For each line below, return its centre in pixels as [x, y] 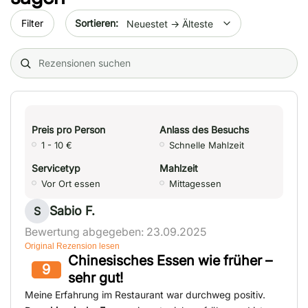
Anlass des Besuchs [204, 130]
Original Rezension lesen [72, 246]
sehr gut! [95, 278]
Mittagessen [195, 184]
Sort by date [96, 17]
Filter [32, 23]
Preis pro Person [68, 130]
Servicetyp [56, 168]
